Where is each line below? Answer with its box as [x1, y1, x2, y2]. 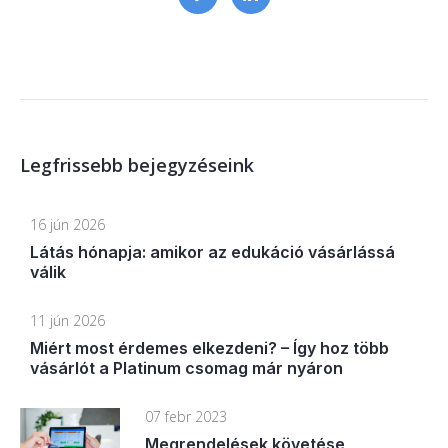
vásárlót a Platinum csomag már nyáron [30, 357, 343, 378]
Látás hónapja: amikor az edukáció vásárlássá [30, 241, 395, 262]
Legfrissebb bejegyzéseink [20, 152, 254, 177]
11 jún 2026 [30, 310, 105, 330]
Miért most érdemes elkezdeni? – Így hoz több [30, 337, 389, 358]
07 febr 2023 [145, 407, 227, 427]
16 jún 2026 [30, 214, 105, 234]
